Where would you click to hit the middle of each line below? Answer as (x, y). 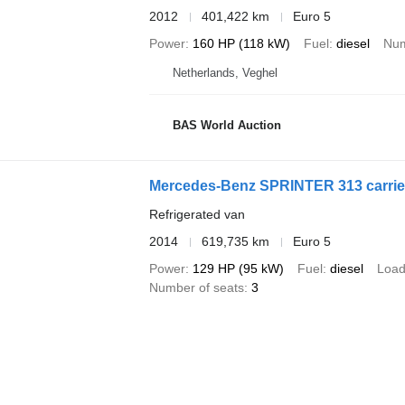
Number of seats (196, 287)
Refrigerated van (197, 214)
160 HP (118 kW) (241, 43)
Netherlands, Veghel (225, 73)
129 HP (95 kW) (238, 268)
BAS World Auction (226, 125)
